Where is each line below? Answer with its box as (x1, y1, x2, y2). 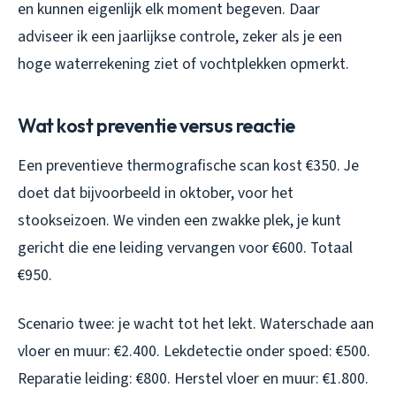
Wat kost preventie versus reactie (18, 112, 295, 138)
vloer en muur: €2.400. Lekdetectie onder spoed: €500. (18, 339, 370, 362)
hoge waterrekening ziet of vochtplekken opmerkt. (18, 52, 349, 75)
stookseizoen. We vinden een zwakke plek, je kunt (18, 209, 341, 232)
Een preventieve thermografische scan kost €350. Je (18, 154, 359, 177)
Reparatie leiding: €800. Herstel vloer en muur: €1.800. (18, 367, 369, 390)
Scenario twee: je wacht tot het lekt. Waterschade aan (18, 312, 374, 335)
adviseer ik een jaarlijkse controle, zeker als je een (18, 25, 342, 48)
